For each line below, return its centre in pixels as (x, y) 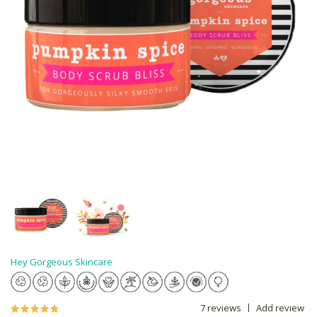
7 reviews (221, 308)
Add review (280, 308)
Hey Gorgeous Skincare (62, 262)
